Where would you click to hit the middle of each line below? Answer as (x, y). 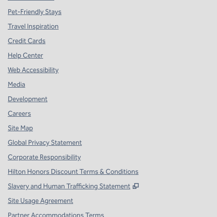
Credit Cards (27, 41)
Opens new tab (168, 185)
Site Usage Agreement (40, 201)
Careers (19, 114)
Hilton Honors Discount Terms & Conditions (73, 172)
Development (28, 99)
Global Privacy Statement (45, 143)
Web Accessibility (33, 70)
